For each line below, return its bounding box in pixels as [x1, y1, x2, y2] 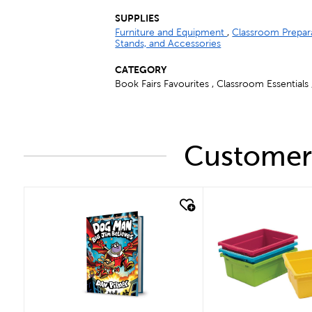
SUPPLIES [115, 13, 160, 24]
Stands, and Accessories [115, 38, 221, 49]
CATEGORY [115, 64, 167, 75]
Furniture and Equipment [115, 27, 228, 38]
